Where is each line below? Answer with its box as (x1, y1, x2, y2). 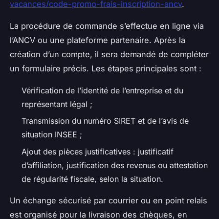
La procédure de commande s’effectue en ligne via (10, 21, 204, 31)
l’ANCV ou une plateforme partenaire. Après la (10, 35, 185, 45)
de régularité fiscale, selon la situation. (22, 174, 163, 184)
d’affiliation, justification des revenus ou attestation (22, 160, 208, 170)
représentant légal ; (22, 99, 92, 109)
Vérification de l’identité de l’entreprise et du (22, 85, 183, 95)
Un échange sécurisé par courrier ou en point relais (10, 195, 207, 205)
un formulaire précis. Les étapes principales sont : (10, 63, 201, 73)
